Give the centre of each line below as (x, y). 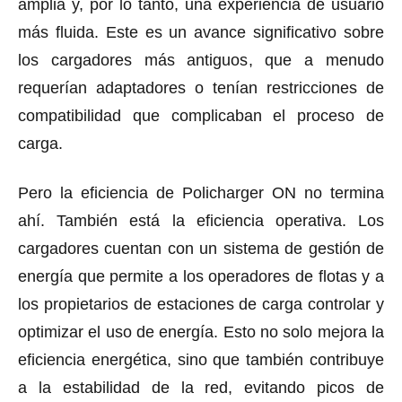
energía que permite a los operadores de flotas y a (201, 276)
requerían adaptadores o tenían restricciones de (201, 87)
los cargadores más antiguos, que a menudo (201, 60)
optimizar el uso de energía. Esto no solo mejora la (201, 332)
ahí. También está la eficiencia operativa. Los (201, 220)
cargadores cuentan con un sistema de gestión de (201, 248)
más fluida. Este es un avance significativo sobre (201, 32)
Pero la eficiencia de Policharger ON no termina (201, 192)
